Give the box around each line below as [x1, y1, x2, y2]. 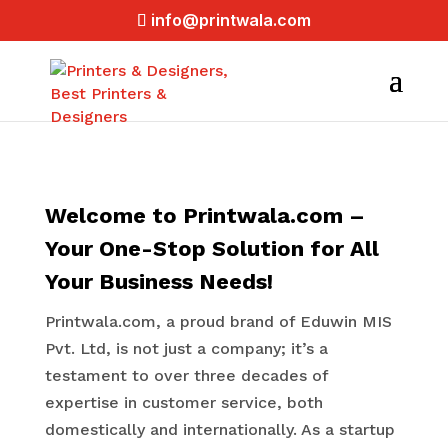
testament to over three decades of [44, 366, 328, 385]
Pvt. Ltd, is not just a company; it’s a [44, 339, 328, 358]
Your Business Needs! [44, 269, 273, 294]
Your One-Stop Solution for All [44, 236, 379, 261]
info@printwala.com [150, 10, 311, 30]
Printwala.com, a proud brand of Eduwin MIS [44, 312, 392, 331]
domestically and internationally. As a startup [44, 420, 395, 439]
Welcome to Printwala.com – [44, 203, 365, 228]
